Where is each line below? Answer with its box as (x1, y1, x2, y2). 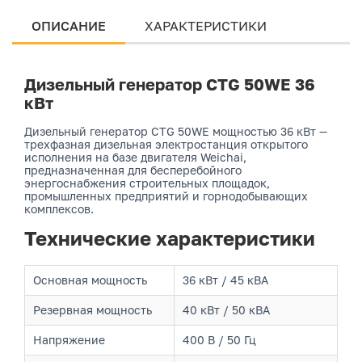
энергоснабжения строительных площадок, (24, 176, 270, 190)
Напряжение (33, 333, 105, 347)
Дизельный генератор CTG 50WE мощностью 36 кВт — (24, 124, 327, 138)
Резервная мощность (33, 303, 152, 317)
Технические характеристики (24, 226, 315, 250)
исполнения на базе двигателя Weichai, (24, 150, 246, 164)
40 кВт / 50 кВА (183, 303, 270, 317)
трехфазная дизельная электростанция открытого (24, 137, 308, 151)
